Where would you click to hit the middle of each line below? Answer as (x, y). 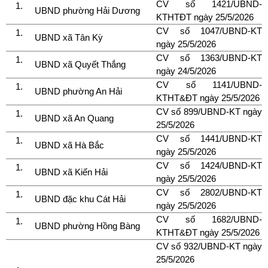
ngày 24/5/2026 (186, 71)
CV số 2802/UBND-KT (209, 192)
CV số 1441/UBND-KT (209, 138)
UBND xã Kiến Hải (72, 172)
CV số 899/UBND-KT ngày (209, 111)
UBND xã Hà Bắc (71, 145)
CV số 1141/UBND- (209, 84)
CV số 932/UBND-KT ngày (209, 246)
